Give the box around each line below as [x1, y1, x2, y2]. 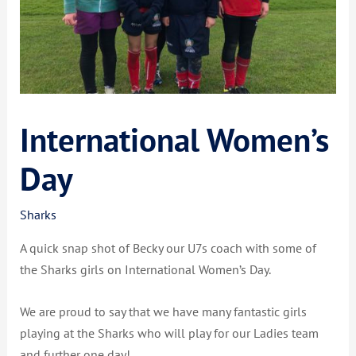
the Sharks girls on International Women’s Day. [20, 260, 272, 278]
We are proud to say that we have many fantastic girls [20, 302, 308, 320]
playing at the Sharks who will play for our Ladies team [20, 323, 319, 342]
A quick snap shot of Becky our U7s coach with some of [20, 238, 317, 257]
